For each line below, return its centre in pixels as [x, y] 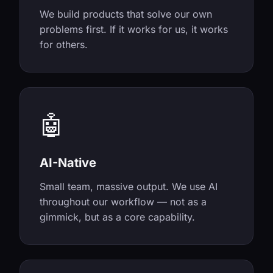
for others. [64, 44]
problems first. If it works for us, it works [134, 29]
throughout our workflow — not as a [123, 202]
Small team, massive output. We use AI [129, 186]
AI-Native [68, 163]
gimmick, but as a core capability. [117, 217]
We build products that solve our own [126, 14]
